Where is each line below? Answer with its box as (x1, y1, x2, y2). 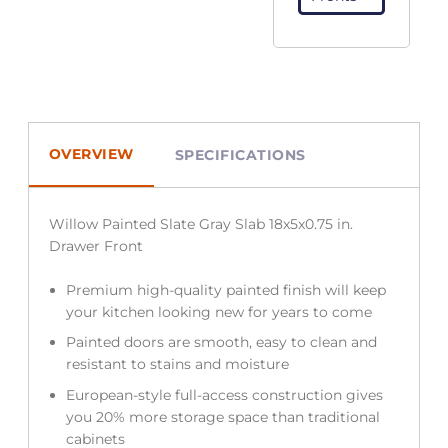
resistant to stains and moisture (65, 355, 289, 374)
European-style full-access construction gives (65, 385, 383, 404)
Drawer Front (48, 236, 143, 255)
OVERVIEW (48, 145, 134, 164)
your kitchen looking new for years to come (65, 302, 376, 321)
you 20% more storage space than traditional (65, 407, 380, 426)
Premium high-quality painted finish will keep (65, 280, 386, 299)
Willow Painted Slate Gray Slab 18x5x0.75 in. (48, 214, 353, 233)
